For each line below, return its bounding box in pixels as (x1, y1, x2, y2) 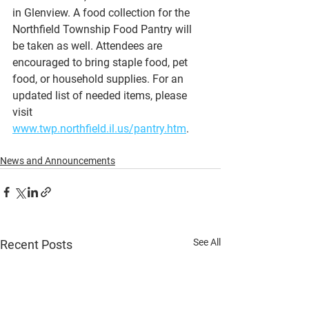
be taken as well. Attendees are (12, 39, 165, 52)
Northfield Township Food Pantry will (12, 23, 195, 36)
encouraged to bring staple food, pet (12, 56, 190, 69)
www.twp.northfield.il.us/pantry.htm (12, 122, 186, 135)
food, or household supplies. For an (12, 72, 186, 86)
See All (193, 237, 221, 248)
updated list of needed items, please (12, 89, 190, 102)
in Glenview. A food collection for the (12, 6, 192, 19)
